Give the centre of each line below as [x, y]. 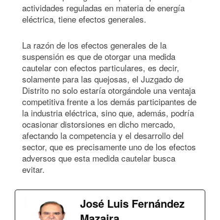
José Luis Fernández [132, 203]
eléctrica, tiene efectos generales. [84, 19]
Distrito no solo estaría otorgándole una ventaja [109, 90]
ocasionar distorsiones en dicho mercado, [99, 124]
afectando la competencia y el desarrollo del [103, 135]
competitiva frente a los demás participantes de [109, 101]
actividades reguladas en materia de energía [103, 7]
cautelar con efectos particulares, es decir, [101, 67]
